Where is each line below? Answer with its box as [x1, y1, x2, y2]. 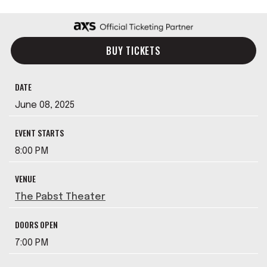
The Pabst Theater [15, 192, 105, 202]
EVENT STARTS [15, 126, 64, 139]
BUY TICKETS [106, 44, 161, 58]
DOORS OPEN [15, 218, 58, 231]
